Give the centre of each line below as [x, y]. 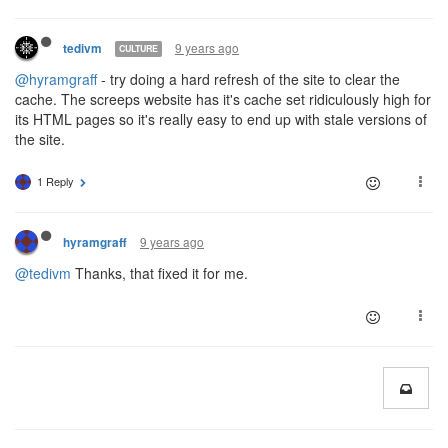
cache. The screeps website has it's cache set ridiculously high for [223, 98]
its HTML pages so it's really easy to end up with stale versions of [221, 118]
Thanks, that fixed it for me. [159, 272]
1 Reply [55, 180]
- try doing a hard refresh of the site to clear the [248, 78]
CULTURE [138, 49]
